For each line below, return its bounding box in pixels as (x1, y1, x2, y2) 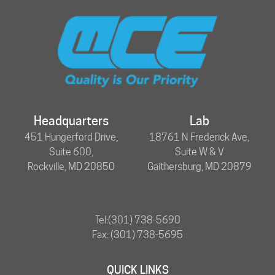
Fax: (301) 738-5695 (92, 229, 183, 241)
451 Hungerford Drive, (24, 131, 118, 143)
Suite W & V (174, 145, 224, 158)
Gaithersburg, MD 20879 (147, 160, 252, 172)
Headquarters (33, 113, 109, 128)
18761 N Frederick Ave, (149, 131, 250, 143)
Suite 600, (48, 145, 93, 158)
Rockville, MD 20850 (27, 160, 115, 172)
